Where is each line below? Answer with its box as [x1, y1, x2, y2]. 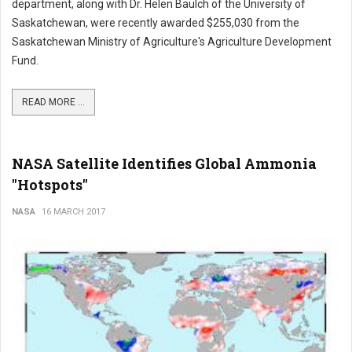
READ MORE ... [22, 97, 85, 108]
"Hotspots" [12, 175, 88, 194]
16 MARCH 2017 [42, 207, 105, 217]
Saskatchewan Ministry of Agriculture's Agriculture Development [12, 35, 332, 48]
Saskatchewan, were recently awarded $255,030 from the [12, 16, 299, 29]
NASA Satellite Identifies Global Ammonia [12, 154, 317, 173]
